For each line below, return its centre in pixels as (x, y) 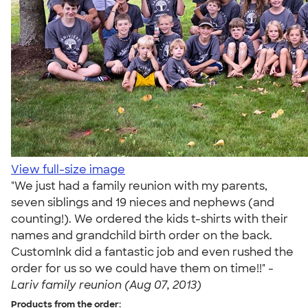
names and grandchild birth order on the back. (142, 235)
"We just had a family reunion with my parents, (139, 186)
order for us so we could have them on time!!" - (142, 268)
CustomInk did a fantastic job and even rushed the (152, 252)
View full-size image (68, 169)
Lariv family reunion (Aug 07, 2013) (106, 285)
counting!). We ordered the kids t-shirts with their (150, 219)
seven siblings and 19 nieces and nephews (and (143, 202)
